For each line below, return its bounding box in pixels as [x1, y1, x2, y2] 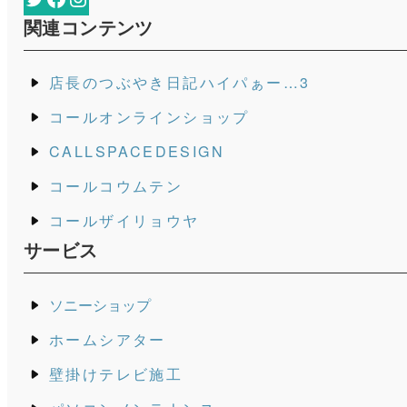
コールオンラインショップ [48, 106, 250, 128]
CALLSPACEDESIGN [48, 141, 224, 163]
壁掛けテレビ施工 [48, 363, 184, 385]
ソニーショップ [48, 294, 151, 316]
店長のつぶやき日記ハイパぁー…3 [48, 72, 311, 94]
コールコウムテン [48, 175, 184, 197]
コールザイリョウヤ [48, 210, 200, 232]
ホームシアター [48, 329, 166, 351]
